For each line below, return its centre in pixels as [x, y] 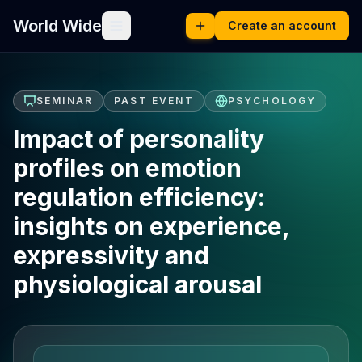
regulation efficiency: [139, 197]
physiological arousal [137, 284]
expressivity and [111, 255]
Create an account [282, 25]
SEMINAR [65, 101]
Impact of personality [139, 139]
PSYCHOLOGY [272, 101]
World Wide [57, 26]
